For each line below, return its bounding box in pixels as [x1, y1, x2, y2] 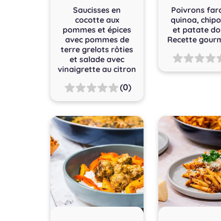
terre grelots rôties [61, 44, 134, 54]
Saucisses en [73, 4, 121, 15]
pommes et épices [63, 24, 132, 35]
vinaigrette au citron [58, 64, 137, 74]
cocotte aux [74, 14, 119, 25]
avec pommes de [65, 34, 129, 44]
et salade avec [70, 54, 125, 64]
